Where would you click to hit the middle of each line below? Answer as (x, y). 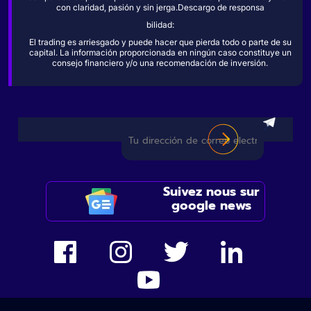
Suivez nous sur (211, 192)
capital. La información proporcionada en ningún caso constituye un (160, 53)
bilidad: (160, 25)
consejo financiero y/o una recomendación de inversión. (160, 63)
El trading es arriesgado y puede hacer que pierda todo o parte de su (160, 42)
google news (211, 206)
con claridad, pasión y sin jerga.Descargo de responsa (160, 8)
